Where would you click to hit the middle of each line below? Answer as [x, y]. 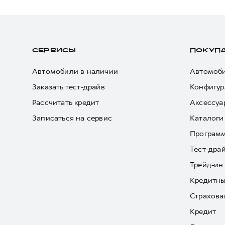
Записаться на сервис [72, 118]
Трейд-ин [207, 165]
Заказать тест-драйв [69, 87]
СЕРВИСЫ [54, 51]
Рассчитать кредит [66, 102]
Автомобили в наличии [75, 71]
